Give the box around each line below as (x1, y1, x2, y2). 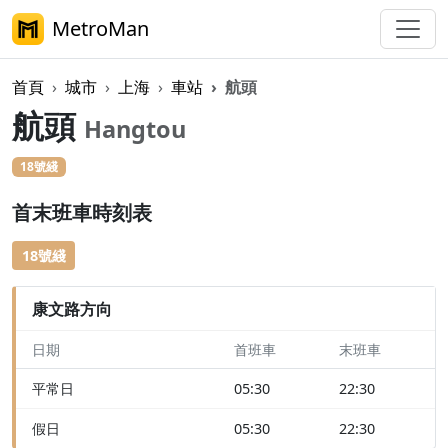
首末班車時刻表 (12, 199, 152, 227)
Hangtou (84, 113, 186, 145)
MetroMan (52, 15, 149, 42)
